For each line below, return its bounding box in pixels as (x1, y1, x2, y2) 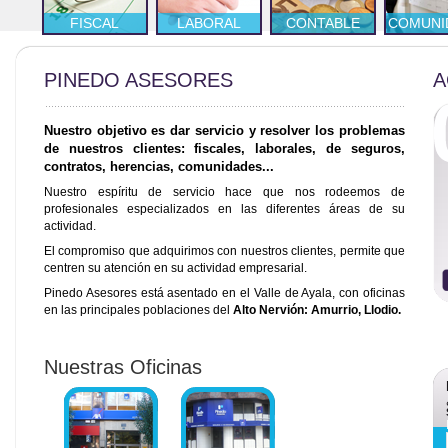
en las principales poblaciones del (44, 303, 233, 317)
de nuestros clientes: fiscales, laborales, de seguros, (44, 141, 405, 156)
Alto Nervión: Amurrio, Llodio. (233, 303, 401, 317)
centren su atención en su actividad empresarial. (44, 261, 307, 275)
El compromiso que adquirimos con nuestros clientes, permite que (44, 244, 405, 258)
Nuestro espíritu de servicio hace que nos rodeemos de (44, 185, 405, 199)
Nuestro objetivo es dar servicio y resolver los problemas (44, 123, 405, 138)
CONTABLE (286, 15, 360, 31)
